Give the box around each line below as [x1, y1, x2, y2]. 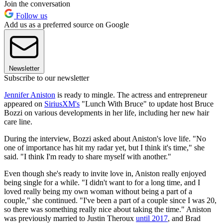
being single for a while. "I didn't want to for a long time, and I [4, 178, 200, 187]
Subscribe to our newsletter [4, 74, 89, 83]
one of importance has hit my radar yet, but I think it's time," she [4, 143, 205, 152]
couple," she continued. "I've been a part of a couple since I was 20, [4, 196, 217, 205]
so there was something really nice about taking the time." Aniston [4, 205, 211, 214]
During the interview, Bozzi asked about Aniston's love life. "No [4, 134, 206, 143]
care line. [4, 117, 32, 126]
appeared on [4, 100, 44, 109]
